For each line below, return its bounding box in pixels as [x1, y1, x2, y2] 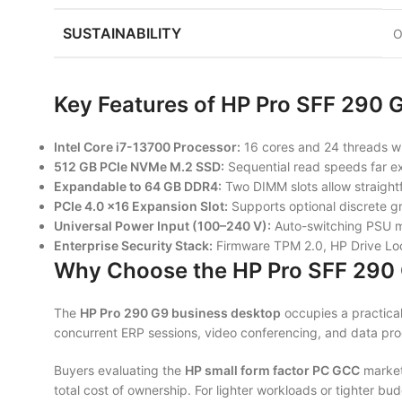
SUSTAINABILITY [63, 24, 181, 42]
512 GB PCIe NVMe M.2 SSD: [54, 159, 224, 174]
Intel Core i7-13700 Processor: [54, 139, 240, 154]
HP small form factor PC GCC [185, 363, 360, 378]
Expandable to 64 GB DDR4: [54, 179, 222, 194]
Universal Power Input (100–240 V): [54, 218, 271, 233]
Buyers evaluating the [54, 363, 185, 378]
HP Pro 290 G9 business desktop [80, 305, 281, 320]
